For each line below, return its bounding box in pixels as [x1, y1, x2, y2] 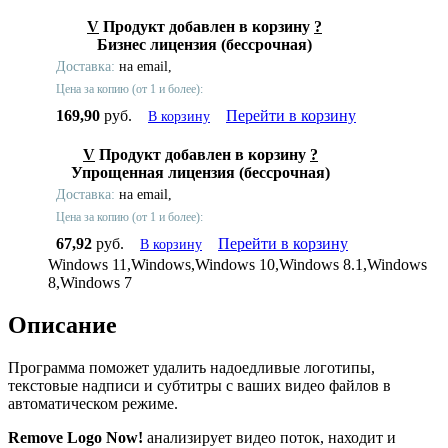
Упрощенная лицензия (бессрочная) [71, 164, 330, 182]
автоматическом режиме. [8, 395, 178, 413]
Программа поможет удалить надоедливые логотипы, [8, 359, 375, 377]
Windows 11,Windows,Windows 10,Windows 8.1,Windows [48, 256, 427, 274]
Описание [8, 312, 117, 339]
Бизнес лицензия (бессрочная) [97, 36, 312, 54]
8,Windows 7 [48, 274, 132, 292]
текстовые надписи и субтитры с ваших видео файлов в [8, 377, 391, 395]
